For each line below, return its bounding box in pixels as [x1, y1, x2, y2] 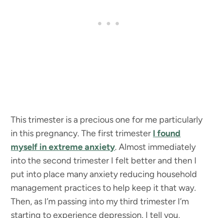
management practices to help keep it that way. [11, 182, 197, 194]
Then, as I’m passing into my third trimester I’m [11, 196, 189, 207]
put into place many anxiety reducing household [11, 169, 198, 180]
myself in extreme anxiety [11, 142, 115, 153]
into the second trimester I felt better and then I [11, 155, 197, 166]
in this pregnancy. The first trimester [11, 128, 153, 139]
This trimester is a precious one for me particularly [11, 114, 203, 126]
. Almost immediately [115, 142, 196, 153]
